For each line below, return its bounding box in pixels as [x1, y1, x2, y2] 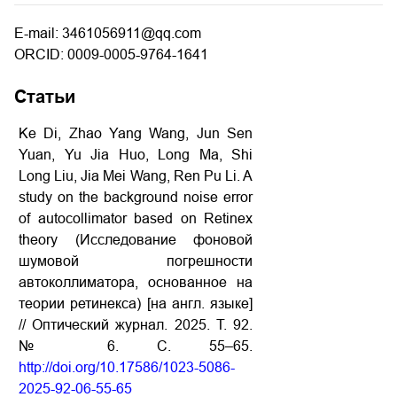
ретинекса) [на [70, 296, 167, 311]
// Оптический [19, 317, 110, 332]
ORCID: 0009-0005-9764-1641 [14, 47, 208, 62]
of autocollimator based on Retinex [19, 211, 253, 226]
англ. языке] [171, 296, 253, 311]
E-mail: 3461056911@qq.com [14, 26, 201, 41]
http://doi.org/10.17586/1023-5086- [19, 360, 235, 375]
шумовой [19, 253, 79, 269]
